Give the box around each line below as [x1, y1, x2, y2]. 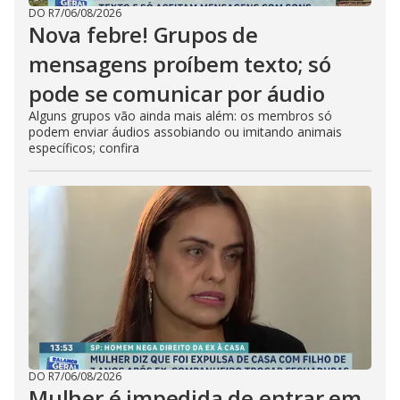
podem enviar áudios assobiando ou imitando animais [29, 123, 342, 140]
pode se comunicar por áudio [29, 79, 325, 108]
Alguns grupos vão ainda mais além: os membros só [29, 107, 332, 124]
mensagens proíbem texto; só [29, 49, 331, 79]
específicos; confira [29, 139, 139, 156]
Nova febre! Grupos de [29, 20, 258, 49]
